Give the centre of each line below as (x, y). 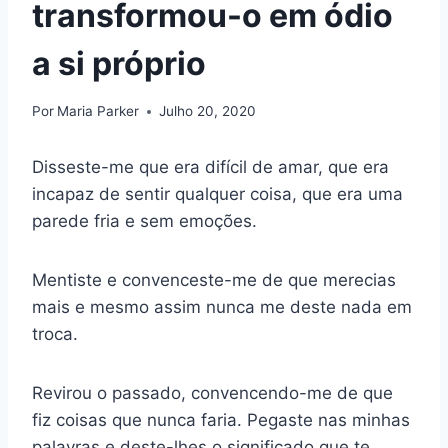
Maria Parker (98, 111)
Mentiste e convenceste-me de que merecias (214, 280)
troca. (55, 334)
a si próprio (119, 63)
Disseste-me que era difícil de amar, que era (210, 167)
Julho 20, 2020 (208, 111)
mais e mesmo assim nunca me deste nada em (222, 307)
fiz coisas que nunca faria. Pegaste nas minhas (221, 420)
